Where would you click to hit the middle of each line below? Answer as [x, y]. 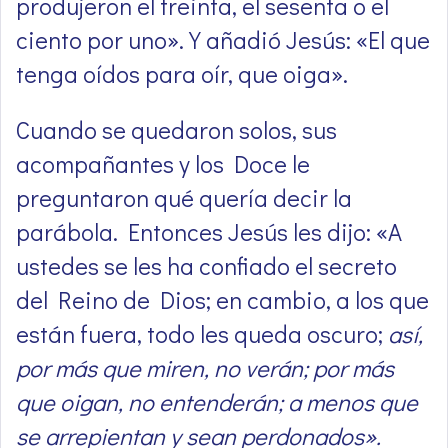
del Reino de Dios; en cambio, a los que [222, 300]
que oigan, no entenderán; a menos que [217, 402]
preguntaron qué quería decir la [184, 198]
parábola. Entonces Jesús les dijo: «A [209, 232]
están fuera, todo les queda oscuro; [202, 334]
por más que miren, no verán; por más [205, 368]
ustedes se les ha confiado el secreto [206, 266]
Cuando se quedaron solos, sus [176, 130]
